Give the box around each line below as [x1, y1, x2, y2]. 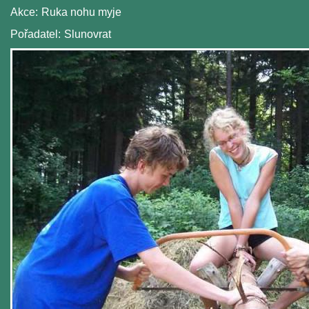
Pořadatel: [10, 28, 61, 41]
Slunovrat [64, 28, 111, 41]
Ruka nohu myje [41, 6, 121, 19]
